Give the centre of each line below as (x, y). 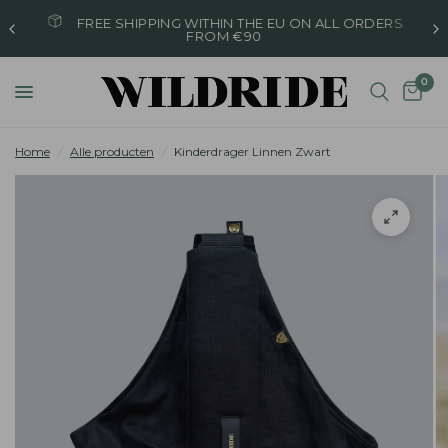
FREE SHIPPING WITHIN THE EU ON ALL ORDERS (240, 23)
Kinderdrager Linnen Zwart (252, 151)
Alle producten (112, 151)
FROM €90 (224, 36)
